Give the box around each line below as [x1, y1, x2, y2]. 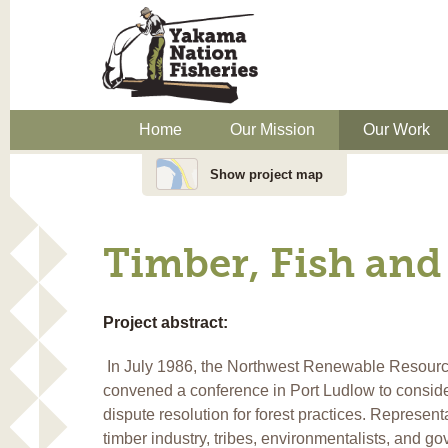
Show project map [210, 166, 323, 182]
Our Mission [230, 120, 315, 138]
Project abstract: [102, 313, 232, 331]
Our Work [363, 120, 430, 138]
